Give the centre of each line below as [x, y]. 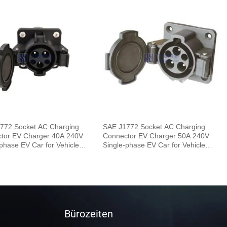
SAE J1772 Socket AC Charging [154, 126]
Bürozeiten [89, 214]
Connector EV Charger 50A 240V [156, 136]
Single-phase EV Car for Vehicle [154, 145]
